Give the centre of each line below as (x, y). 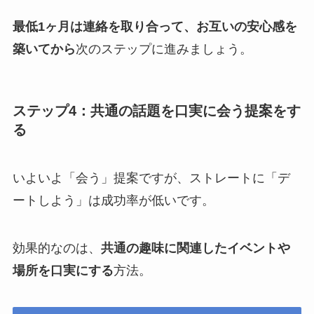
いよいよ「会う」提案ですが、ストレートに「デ (151, 178)
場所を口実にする (63, 271)
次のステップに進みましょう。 (164, 49)
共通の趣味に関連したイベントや (195, 248)
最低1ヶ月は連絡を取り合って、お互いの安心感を (155, 26)
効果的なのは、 (56, 248)
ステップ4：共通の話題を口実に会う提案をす (156, 111)
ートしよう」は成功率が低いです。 (113, 201)
